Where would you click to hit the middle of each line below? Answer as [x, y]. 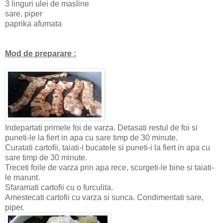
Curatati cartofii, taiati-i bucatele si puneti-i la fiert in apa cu [108, 148]
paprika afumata [33, 24]
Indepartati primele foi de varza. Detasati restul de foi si [101, 128]
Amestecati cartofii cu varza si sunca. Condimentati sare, [104, 198]
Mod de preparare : [41, 54]
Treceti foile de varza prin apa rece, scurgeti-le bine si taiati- [110, 168]
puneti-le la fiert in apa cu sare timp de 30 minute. [91, 138]
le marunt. [22, 178]
